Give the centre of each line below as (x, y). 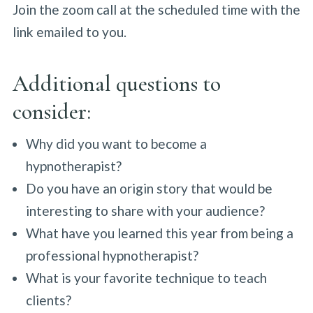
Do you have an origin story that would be (149, 188)
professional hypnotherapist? (113, 255)
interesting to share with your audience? (146, 211)
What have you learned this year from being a (159, 233)
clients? (50, 300)
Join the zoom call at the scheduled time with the (156, 9)
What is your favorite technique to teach (146, 278)
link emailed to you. (71, 32)
